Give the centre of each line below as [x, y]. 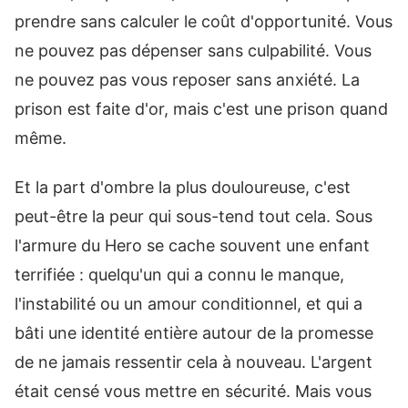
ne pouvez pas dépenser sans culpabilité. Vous [193, 50]
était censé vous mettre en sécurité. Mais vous [193, 391]
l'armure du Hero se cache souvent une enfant [192, 245]
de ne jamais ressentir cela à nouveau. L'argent [194, 362]
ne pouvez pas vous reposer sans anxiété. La [187, 79]
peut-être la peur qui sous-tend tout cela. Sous [194, 216]
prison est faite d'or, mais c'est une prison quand [201, 108]
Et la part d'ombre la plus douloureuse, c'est [183, 187]
